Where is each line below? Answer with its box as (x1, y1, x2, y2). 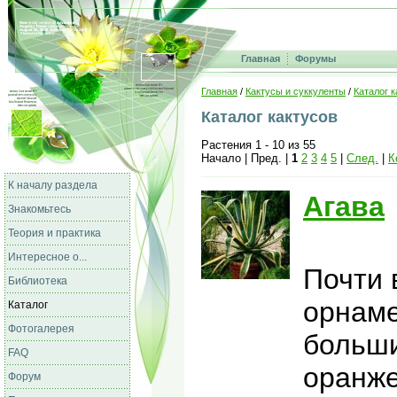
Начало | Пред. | (201, 152, 292, 165)
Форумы (295, 53, 336, 64)
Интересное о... (8, 251, 87, 263)
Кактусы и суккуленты (245, 86, 346, 97)
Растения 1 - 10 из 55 (201, 138, 315, 152)
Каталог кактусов (201, 108, 338, 126)
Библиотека (8, 275, 67, 287)
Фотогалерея (8, 323, 74, 335)
